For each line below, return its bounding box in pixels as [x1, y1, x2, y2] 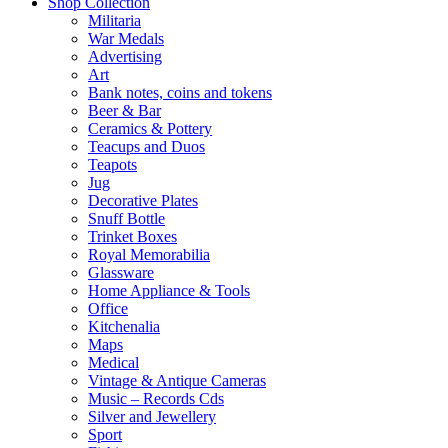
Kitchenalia [88, 318, 160, 335]
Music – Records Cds [88, 390, 224, 407]
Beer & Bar [88, 102, 161, 119]
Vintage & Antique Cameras [88, 372, 266, 389]
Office [88, 300, 128, 317]
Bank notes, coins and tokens [88, 84, 272, 101]
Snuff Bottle [88, 210, 165, 227]
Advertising [88, 48, 162, 65]
